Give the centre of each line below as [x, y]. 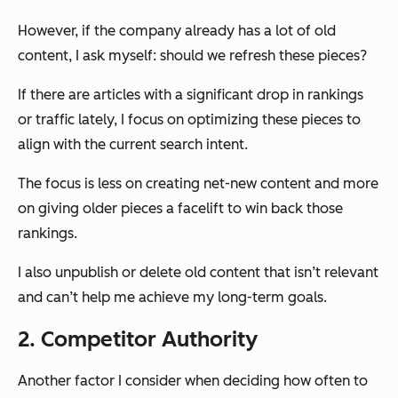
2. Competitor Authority [138, 339]
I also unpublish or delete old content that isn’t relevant [198, 273]
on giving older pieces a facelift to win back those [180, 209]
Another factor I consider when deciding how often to [193, 381]
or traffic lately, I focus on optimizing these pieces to [189, 120]
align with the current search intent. [133, 145]
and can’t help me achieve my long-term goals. [172, 298]
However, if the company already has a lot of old [177, 31]
